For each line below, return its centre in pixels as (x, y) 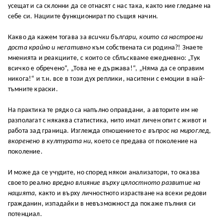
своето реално (30, 183)
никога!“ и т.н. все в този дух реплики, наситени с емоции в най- (106, 79)
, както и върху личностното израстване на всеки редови (121, 193)
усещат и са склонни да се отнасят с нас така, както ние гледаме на (109, 6)
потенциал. (25, 214)
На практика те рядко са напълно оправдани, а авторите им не (103, 110)
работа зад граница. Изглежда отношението (75, 131)
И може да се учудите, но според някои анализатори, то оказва (104, 172)
